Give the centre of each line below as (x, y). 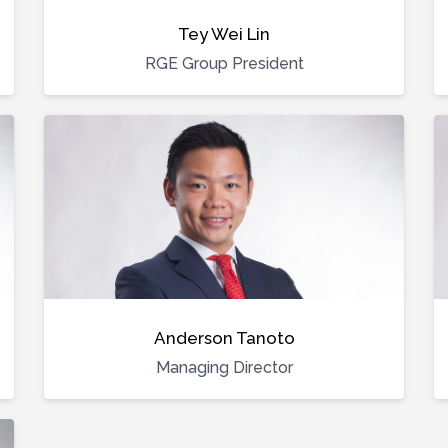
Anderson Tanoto (224, 338)
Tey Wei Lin (224, 34)
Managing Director (224, 367)
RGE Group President (224, 63)
